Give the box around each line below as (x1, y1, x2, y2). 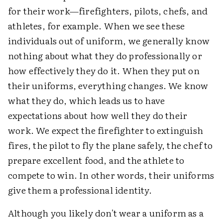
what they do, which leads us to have (8, 93, 165, 107)
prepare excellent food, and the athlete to (8, 153, 185, 167)
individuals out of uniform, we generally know (8, 33, 210, 47)
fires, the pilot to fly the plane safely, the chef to (8, 138, 213, 152)
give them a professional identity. (8, 183, 152, 197)
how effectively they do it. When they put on (8, 63, 200, 77)
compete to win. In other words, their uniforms (8, 168, 215, 182)
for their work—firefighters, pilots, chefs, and (8, 3, 208, 17)
